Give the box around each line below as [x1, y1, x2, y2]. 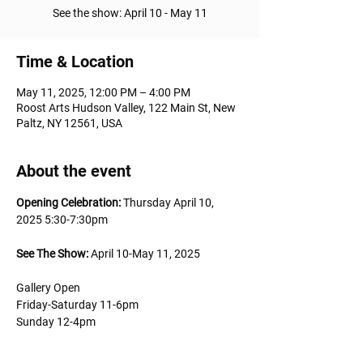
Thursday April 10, [121, 195, 216, 209]
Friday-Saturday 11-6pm [16, 297, 139, 311]
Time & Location [16, 51, 134, 71]
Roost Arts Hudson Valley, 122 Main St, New [16, 100, 236, 114]
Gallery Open [16, 280, 83, 294]
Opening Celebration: [16, 195, 121, 209]
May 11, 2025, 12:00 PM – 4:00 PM [16, 85, 190, 99]
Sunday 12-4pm [16, 314, 96, 328]
